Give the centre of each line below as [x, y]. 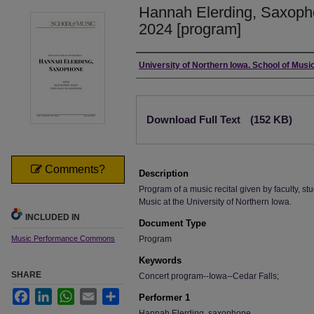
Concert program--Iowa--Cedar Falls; [209, 276]
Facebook [48, 294]
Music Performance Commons [63, 238]
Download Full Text [195, 120]
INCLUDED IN [53, 217]
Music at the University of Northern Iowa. [215, 202]
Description [164, 173]
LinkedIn [68, 294]
